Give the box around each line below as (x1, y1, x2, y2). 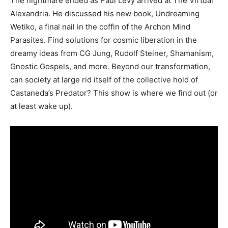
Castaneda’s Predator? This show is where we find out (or (10, 88, 218, 98)
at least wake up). (10, 101, 73, 111)
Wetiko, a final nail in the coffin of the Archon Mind (10, 22, 190, 32)
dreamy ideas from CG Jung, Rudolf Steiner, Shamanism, (10, 48, 214, 59)
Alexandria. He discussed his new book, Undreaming (10, 9, 199, 19)
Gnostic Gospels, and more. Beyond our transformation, (10, 62, 210, 72)
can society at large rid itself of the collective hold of (10, 75, 198, 85)
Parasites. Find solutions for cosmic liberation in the (10, 35, 197, 45)
